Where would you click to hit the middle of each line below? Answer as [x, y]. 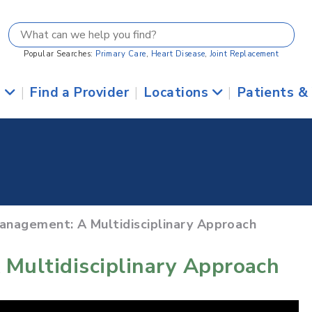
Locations [178, 93]
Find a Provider [80, 93]
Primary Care [121, 54]
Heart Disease [178, 54]
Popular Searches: [60, 54]
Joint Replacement [244, 54]
